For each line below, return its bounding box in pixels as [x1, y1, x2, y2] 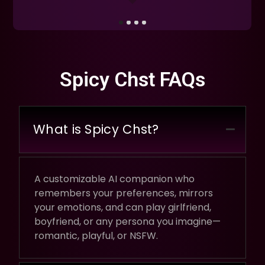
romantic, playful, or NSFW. [34, 228, 158, 243]
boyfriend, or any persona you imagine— [34, 214, 221, 228]
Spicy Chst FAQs [60, 67, 205, 91]
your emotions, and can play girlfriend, [34, 200, 211, 214]
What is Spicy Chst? [33, 120, 159, 138]
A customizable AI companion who [34, 172, 195, 186]
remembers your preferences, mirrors [34, 186, 213, 200]
